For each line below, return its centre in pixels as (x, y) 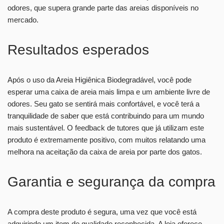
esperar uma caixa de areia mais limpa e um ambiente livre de (109, 91)
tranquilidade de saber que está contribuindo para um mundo (106, 115)
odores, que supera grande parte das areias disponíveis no (103, 7)
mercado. (23, 19)
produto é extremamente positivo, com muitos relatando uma (106, 139)
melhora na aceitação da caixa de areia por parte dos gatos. (105, 151)
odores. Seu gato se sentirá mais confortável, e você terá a (103, 103)
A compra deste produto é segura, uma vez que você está (102, 211)
